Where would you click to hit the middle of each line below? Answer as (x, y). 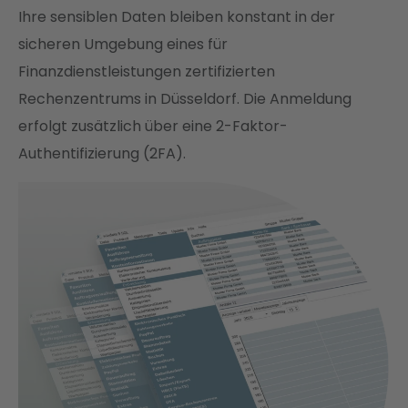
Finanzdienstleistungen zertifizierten (147, 71)
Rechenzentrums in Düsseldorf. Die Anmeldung (185, 99)
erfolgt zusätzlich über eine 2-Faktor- (153, 126)
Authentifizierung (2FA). (102, 153)
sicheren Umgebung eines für (123, 44)
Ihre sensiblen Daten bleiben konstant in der (177, 17)
